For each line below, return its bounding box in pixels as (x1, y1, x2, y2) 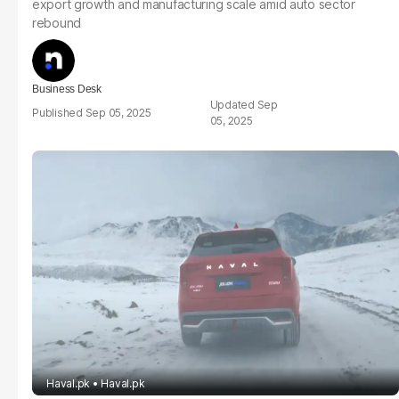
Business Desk (32, 83, 102, 95)
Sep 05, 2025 (85, 106, 151, 119)
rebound (32, 15, 82, 30)
